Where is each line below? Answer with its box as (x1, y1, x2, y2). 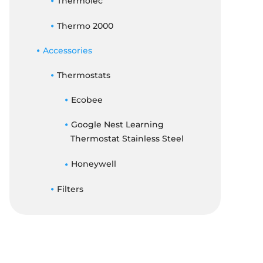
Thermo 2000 (56, 20, 113, 31)
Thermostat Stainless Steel (70, 133, 184, 145)
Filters (56, 183, 83, 194)
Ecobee (70, 95, 103, 106)
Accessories (42, 45, 92, 56)
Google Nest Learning (70, 119, 164, 130)
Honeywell (70, 159, 116, 170)
